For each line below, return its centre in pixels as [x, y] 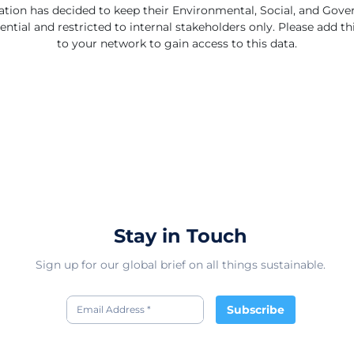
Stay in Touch [181, 236]
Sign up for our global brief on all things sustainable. [181, 265]
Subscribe [255, 309]
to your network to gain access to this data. [177, 43]
